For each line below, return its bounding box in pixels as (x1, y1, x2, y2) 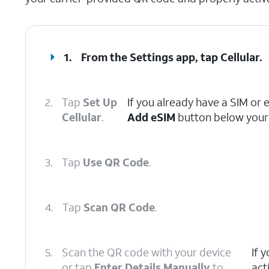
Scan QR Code (83, 200, 155, 214)
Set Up (83, 95, 117, 109)
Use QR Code (83, 155, 149, 169)
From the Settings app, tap (81, 50, 221, 64)
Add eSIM (127, 110, 176, 124)
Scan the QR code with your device (62, 245, 231, 259)
